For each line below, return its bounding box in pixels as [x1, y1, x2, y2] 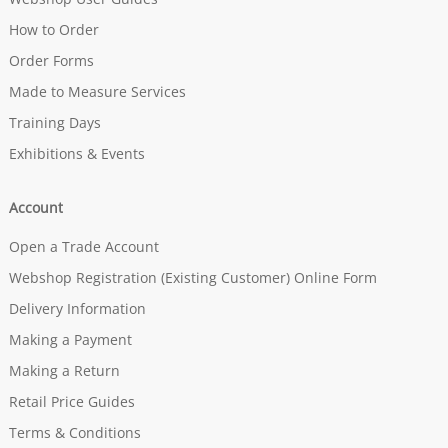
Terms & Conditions [8, 423, 141, 443]
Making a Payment [8, 330, 132, 350]
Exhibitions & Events [8, 144, 145, 164]
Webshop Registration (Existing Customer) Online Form [8, 268, 377, 288]
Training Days [8, 113, 101, 133]
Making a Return [8, 361, 120, 381]
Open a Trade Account [8, 237, 159, 257]
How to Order [8, 20, 99, 40]
